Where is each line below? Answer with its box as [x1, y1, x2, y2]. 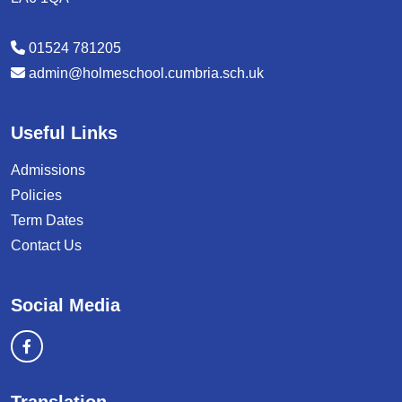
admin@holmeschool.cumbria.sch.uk [29, 66, 264, 81]
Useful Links [11, 123, 118, 143]
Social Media [11, 295, 120, 315]
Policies [11, 188, 62, 203]
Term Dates [11, 213, 83, 228]
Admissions [11, 162, 85, 178]
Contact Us [11, 238, 82, 253]
